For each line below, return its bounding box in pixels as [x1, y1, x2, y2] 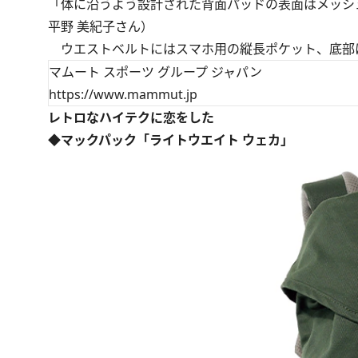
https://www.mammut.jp [49, 86, 197, 103]
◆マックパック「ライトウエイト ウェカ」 [48, 131, 293, 149]
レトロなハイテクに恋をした [48, 109, 214, 126]
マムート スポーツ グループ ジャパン [49, 63, 262, 81]
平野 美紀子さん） [48, 18, 153, 35]
